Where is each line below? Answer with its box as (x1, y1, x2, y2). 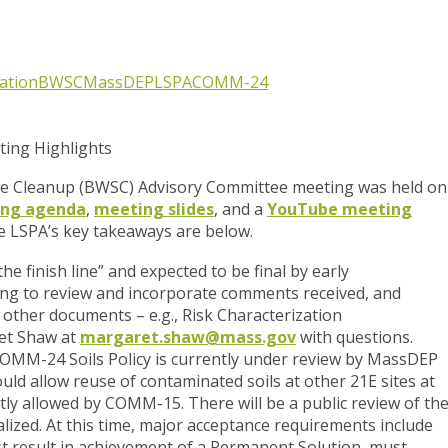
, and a (214, 198, 267, 221)
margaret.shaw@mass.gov (80, 326, 296, 349)
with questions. (300, 326, 413, 349)
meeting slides (94, 198, 214, 221)
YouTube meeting (267, 198, 412, 221)
